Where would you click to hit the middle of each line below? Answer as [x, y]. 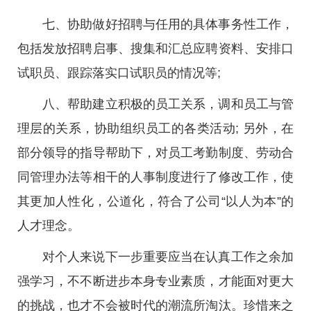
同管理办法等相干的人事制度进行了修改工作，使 [155, 177]
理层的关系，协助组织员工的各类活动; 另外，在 [155, 128]
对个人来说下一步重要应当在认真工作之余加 [168, 257]
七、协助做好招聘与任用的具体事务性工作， [168, 24]
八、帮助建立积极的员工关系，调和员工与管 [168, 104]
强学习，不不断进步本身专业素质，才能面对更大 [155, 281]
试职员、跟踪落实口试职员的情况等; [119, 73]
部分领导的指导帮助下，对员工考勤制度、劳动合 [155, 153]
